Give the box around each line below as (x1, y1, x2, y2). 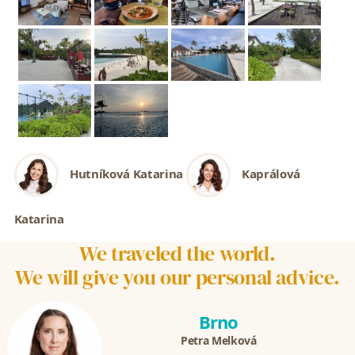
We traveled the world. (79, 239, 276, 268)
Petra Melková (181, 332, 257, 348)
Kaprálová (242, 165, 300, 181)
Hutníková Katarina (70, 165, 183, 181)
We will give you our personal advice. (14, 262, 341, 292)
